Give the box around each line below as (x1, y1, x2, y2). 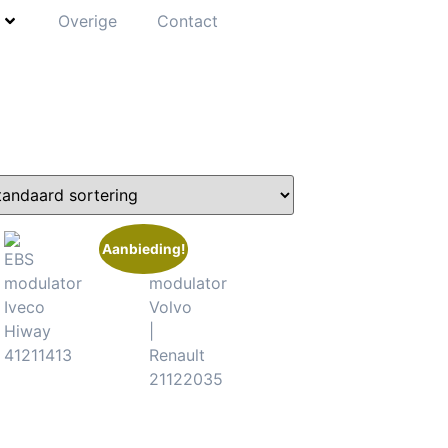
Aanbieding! (102, 240, 186, 257)
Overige (57, 10, 117, 31)
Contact (156, 10, 218, 31)
